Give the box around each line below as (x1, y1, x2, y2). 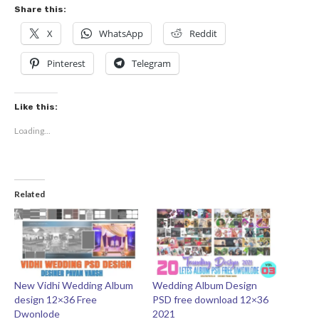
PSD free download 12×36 (152, 293, 268, 306)
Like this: (14, 101, 58, 112)
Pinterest (47, 56, 85, 70)
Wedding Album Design (152, 279, 257, 292)
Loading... (14, 125, 51, 136)
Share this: (14, 4, 66, 14)
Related (14, 188, 45, 199)
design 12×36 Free (14, 293, 97, 306)
